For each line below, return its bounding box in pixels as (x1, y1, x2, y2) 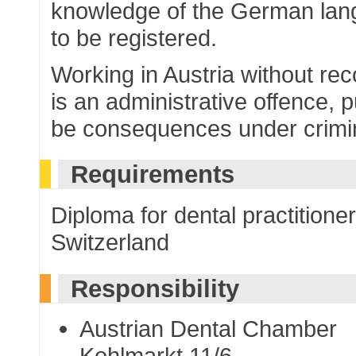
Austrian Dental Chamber (79, 315, 338, 342)
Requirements (70, 161, 234, 188)
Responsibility (70, 274, 239, 302)
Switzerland (51, 228, 170, 255)
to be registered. (51, 24, 218, 51)
